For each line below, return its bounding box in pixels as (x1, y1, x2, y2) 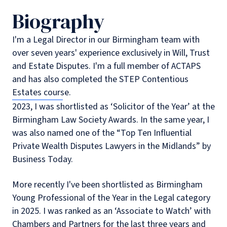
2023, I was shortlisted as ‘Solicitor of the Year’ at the (12, 100, 215, 113)
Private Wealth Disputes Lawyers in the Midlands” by (12, 140, 211, 153)
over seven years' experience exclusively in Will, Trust (12, 47, 210, 59)
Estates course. (12, 86, 71, 99)
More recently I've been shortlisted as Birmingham (12, 178, 203, 191)
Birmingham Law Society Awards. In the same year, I (12, 113, 209, 126)
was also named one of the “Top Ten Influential (12, 127, 192, 139)
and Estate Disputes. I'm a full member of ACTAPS (12, 60, 201, 72)
